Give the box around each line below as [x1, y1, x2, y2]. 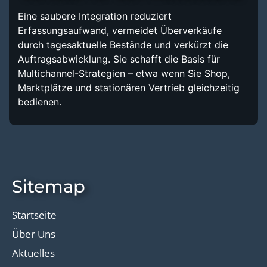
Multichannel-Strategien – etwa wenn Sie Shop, [18, 67, 230, 79]
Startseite [12, 207, 57, 222]
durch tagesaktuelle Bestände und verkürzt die [18, 38, 228, 51]
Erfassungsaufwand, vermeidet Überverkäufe [18, 24, 222, 36]
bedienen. [18, 95, 61, 108]
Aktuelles [12, 246, 55, 260]
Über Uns [12, 226, 55, 241]
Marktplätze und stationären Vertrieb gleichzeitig [18, 81, 240, 94]
